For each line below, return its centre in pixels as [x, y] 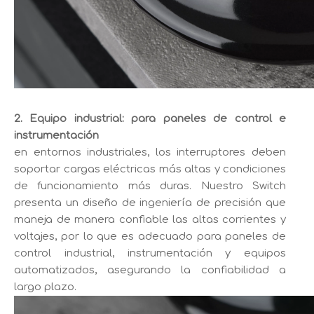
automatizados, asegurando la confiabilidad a [150, 270]
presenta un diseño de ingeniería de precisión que [150, 203]
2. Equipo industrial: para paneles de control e [150, 118]
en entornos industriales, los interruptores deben [150, 152]
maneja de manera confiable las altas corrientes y [150, 219]
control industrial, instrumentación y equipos [150, 253]
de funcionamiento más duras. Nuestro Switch [150, 186]
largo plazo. [45, 287]
